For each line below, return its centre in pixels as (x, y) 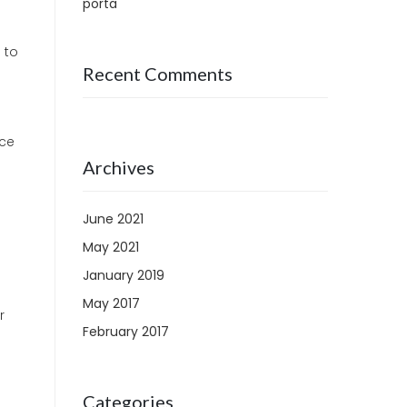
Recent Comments (158, 74)
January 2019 (124, 275)
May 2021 (111, 247)
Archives (119, 167)
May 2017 (111, 303)
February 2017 (126, 332)
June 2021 (113, 219)
